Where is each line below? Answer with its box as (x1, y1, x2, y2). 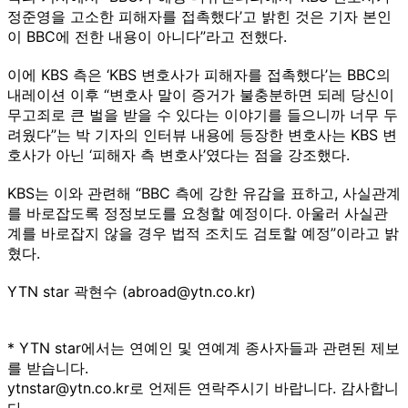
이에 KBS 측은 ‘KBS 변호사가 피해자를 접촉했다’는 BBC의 (7, 65, 391, 84)
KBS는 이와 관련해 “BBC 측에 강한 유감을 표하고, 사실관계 (7, 183, 401, 202)
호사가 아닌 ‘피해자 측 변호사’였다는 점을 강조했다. (7, 145, 350, 164)
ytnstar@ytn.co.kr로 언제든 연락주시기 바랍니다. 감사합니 (7, 378, 399, 397)
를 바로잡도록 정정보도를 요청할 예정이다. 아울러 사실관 (7, 203, 388, 222)
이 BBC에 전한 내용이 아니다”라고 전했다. (7, 26, 287, 46)
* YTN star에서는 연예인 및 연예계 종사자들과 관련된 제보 (7, 338, 400, 357)
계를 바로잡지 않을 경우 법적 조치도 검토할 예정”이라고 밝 (7, 223, 399, 242)
